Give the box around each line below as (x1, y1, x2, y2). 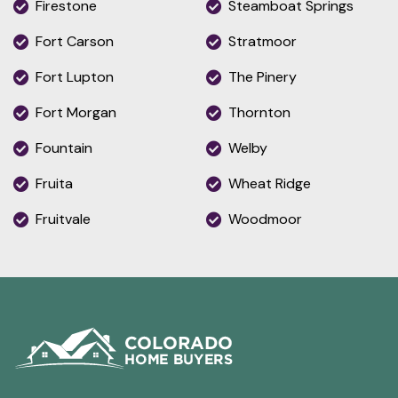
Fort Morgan (36, 102, 116, 122)
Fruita (36, 173, 73, 193)
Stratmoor (228, 31, 297, 51)
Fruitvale (36, 209, 91, 228)
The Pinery (228, 67, 297, 86)
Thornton (228, 102, 291, 122)
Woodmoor (228, 209, 302, 228)
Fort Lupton (36, 67, 114, 86)
